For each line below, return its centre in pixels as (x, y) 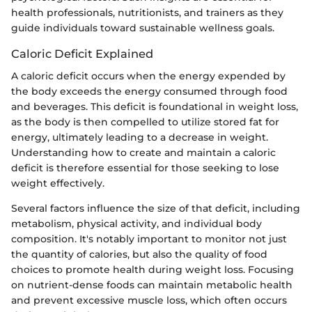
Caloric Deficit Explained (82, 54)
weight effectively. (58, 184)
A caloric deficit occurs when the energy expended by (148, 76)
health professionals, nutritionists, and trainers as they (147, 13)
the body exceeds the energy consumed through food (149, 92)
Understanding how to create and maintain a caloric (143, 153)
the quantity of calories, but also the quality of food (139, 255)
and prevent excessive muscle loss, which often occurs (149, 301)
